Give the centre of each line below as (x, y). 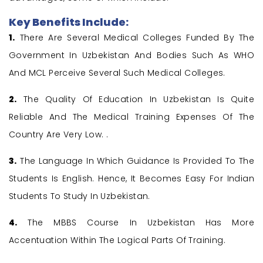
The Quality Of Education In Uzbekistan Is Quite (135, 100)
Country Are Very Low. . (59, 135)
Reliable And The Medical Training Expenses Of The (131, 117)
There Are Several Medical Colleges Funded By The (134, 38)
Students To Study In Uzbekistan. (80, 196)
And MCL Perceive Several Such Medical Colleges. (117, 73)
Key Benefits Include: (69, 22)
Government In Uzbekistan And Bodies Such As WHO (131, 55)
